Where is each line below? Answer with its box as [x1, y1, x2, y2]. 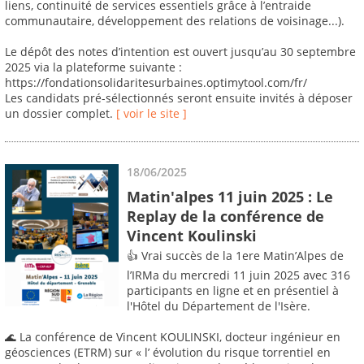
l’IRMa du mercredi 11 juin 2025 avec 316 [127, 267, 350, 284]
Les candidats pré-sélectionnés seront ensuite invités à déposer [5, 90, 353, 106]
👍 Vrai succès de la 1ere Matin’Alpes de [127, 248, 344, 264]
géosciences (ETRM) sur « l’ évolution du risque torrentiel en [5, 344, 331, 361]
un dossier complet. [5, 106, 116, 122]
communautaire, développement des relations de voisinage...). [5, 13, 344, 29]
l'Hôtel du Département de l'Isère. [127, 298, 310, 314]
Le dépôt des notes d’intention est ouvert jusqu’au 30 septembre [5, 44, 356, 60]
